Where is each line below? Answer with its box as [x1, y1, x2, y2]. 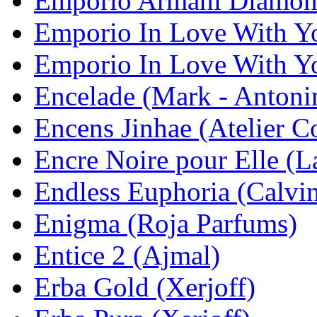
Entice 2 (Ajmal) [34, 239, 220, 270]
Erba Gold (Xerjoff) [34, 271, 255, 302]
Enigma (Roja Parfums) [34, 207, 297, 238]
